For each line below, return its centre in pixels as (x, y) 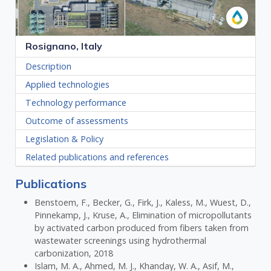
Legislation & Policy (65, 139)
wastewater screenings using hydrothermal (121, 241)
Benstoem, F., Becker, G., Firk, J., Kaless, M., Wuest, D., (143, 203)
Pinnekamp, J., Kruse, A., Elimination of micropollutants (143, 215)
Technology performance (76, 103)
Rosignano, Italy (64, 46)
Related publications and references (97, 157)
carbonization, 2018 (74, 253)
